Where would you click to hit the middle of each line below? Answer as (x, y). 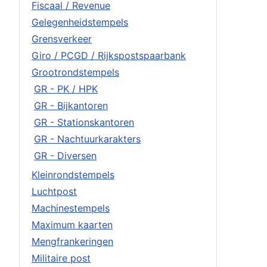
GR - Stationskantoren (84, 122)
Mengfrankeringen (72, 241)
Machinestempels (71, 208)
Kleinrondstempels (73, 174)
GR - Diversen (65, 155)
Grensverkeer (62, 38)
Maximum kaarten (72, 224)
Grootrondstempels (75, 72)
